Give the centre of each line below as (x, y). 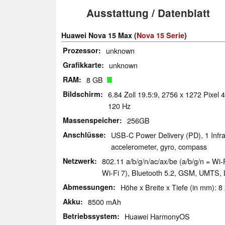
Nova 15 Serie (160, 35)
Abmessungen (88, 187)
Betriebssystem (90, 216)
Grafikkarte (82, 65)
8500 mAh (104, 201)
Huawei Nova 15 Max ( (99, 35)
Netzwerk (79, 160)
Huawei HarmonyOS (157, 216)
